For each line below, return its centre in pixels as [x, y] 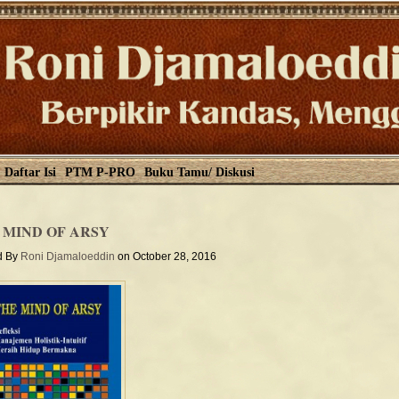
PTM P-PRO [100, 172]
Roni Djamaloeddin [68, 256]
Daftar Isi [30, 172]
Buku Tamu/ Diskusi [199, 172]
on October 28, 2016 [166, 256]
